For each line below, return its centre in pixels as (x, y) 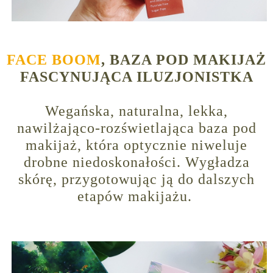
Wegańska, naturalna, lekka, (136, 111)
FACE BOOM (54, 60)
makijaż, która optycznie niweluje (136, 145)
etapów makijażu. (136, 197)
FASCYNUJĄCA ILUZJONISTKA (136, 77)
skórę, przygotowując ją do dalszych (136, 179)
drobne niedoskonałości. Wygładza (136, 162)
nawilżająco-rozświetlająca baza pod (136, 128)
